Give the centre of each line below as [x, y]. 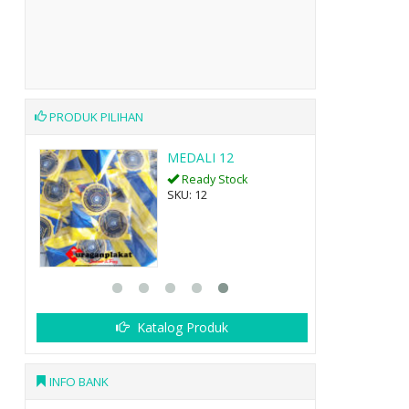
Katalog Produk [180, 327]
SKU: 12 [187, 194]
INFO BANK [77, 381]
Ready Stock [213, 179]
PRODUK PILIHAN [94, 116]
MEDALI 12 [200, 157]
